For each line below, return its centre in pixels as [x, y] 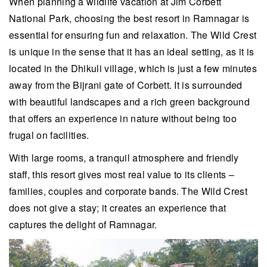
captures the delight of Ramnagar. [83, 224]
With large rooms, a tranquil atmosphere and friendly [124, 158]
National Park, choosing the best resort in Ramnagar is [129, 18]
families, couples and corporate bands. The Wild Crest [128, 191]
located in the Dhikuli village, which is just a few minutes [133, 68]
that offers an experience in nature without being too [123, 118]
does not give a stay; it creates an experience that [118, 208]
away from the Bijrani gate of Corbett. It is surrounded [126, 85]
